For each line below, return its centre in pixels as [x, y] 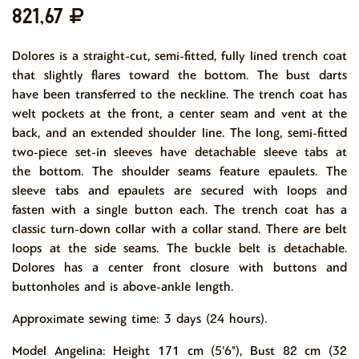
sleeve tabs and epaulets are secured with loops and [179, 190]
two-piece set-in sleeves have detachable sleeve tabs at [179, 152]
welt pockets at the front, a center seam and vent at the [179, 113]
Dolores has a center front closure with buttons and [179, 267]
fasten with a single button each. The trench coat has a [179, 210]
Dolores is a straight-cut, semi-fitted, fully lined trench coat [179, 56]
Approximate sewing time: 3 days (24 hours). [139, 319]
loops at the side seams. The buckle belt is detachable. [179, 248]
